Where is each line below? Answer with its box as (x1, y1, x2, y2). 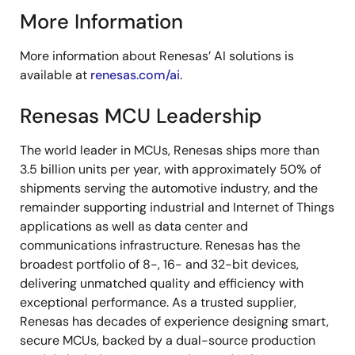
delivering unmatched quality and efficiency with (20, 274, 303, 292)
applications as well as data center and (20, 217, 248, 235)
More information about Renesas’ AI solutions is (20, 47, 294, 64)
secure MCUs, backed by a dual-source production (20, 331, 315, 349)
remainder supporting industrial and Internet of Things (20, 198, 334, 216)
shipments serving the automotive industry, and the (20, 179, 318, 197)
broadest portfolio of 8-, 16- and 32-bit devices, (20, 255, 299, 273)
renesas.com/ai (90, 66, 180, 83)
